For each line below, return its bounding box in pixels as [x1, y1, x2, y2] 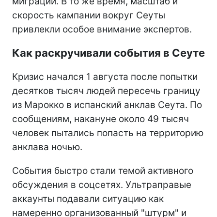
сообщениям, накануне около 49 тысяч [12, 113, 189, 124]
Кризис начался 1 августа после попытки [12, 71, 198, 82]
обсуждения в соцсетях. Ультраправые [12, 179, 191, 190]
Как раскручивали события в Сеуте [12, 46, 205, 59]
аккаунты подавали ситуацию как [12, 193, 164, 204]
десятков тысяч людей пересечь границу [12, 85, 201, 96]
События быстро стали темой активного [12, 165, 193, 176]
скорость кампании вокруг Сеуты [12, 9, 165, 21]
